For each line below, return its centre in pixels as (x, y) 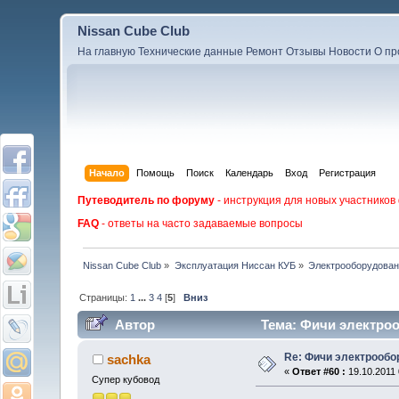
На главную (107, 52)
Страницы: (105, 297)
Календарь (249, 172)
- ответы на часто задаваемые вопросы (201, 223)
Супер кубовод (126, 380)
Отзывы (306, 52)
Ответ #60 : (319, 372)
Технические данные (191, 52)
